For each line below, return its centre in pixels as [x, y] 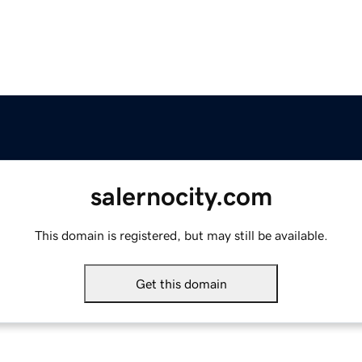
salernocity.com [181, 197]
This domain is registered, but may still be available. [181, 236]
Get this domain [181, 284]
